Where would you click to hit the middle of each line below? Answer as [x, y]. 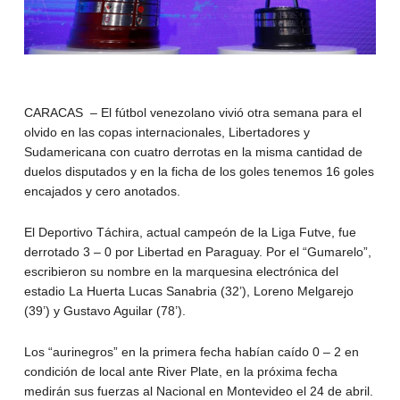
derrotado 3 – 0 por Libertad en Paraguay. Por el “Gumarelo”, [197, 252]
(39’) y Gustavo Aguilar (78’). [104, 311]
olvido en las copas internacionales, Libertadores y [167, 133]
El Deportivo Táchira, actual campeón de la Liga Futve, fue [190, 233]
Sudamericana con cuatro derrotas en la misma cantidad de [193, 152]
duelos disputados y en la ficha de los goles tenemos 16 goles [199, 172]
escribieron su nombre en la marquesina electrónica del [181, 272]
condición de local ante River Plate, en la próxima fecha [180, 372]
